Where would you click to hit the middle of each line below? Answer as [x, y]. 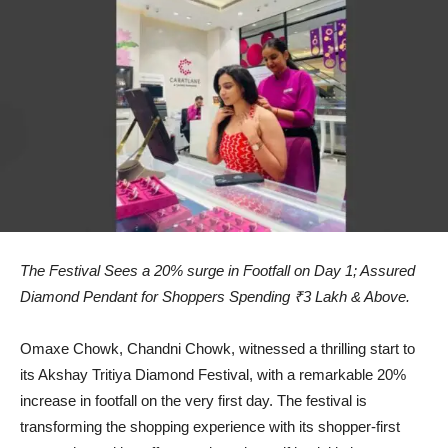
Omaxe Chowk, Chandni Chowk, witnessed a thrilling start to [217, 349]
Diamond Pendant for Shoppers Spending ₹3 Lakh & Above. [215, 297]
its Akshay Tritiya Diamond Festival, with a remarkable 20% [213, 375]
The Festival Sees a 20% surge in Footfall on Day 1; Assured [217, 271]
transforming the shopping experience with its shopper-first [210, 427]
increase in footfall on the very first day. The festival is [193, 401]
